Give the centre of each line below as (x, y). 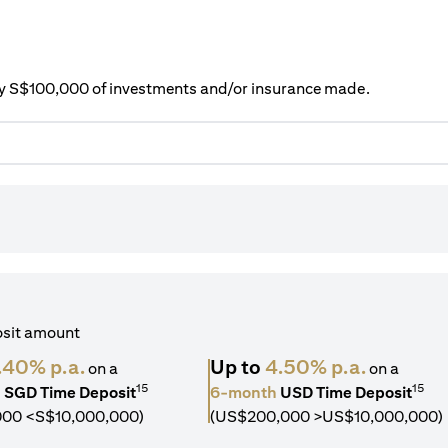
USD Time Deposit (346, 392)
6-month (244, 392)
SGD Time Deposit (70, 392)
